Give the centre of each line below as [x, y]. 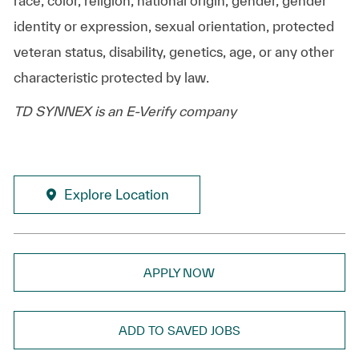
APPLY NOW [179, 272]
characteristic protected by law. [111, 77]
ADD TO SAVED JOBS [179, 330]
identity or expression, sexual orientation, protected [173, 26]
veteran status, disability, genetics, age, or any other [173, 51]
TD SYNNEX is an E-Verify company [125, 111]
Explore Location [116, 194]
